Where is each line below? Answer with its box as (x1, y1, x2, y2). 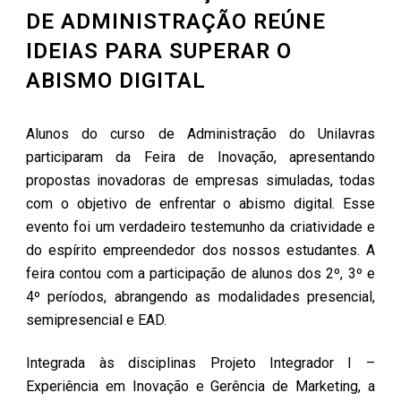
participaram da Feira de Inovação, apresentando (26, 149, 375, 166)
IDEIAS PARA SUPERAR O (26, 38, 293, 64)
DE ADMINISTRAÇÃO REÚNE (26, 9, 327, 35)
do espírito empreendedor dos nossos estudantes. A (26, 242, 375, 260)
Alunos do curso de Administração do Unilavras (26, 125, 375, 143)
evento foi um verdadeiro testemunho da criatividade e (26, 218, 375, 236)
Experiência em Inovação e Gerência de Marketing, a (26, 378, 375, 396)
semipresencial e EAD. (26, 311, 167, 329)
